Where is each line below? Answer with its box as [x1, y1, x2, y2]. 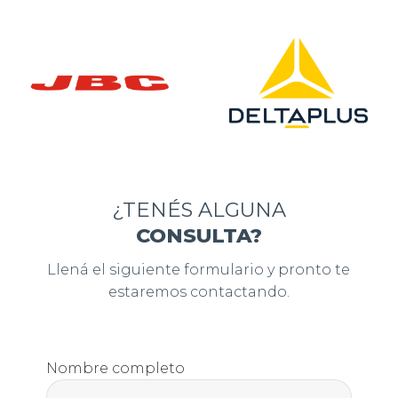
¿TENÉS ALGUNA [111, 196, 286, 222]
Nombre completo [46, 359, 186, 377]
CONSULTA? [135, 222, 262, 248]
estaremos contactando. [107, 283, 290, 300]
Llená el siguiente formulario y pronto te [47, 261, 351, 278]
